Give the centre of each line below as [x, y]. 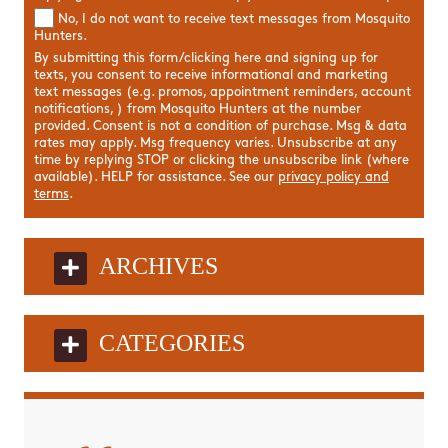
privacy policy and [333, 177]
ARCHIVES [158, 265]
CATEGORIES [171, 342]
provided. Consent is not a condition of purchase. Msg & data [220, 126]
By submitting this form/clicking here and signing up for [205, 58]
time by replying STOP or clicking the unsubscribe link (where [221, 160]
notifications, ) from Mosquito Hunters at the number [197, 109]
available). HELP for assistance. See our [155, 177]
